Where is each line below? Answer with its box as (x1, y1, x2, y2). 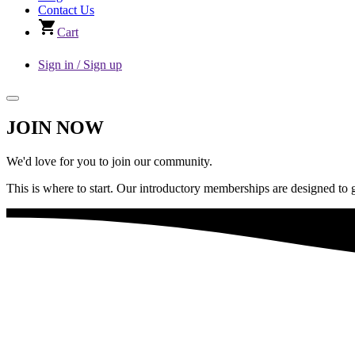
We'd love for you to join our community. (6, 154, 212, 168)
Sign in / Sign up (38, 58, 122, 71)
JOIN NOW (6, 116, 104, 138)
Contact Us (38, 3, 94, 17)
